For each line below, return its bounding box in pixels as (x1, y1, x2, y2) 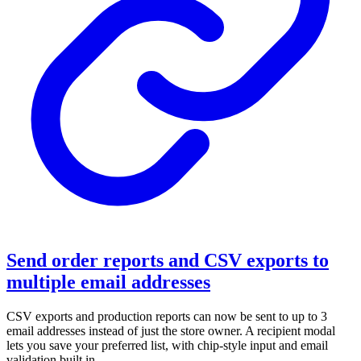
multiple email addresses (6, 272, 210, 293)
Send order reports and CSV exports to (6, 250, 329, 272)
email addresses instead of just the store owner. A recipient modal (6, 323, 335, 338)
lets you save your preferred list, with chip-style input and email (6, 338, 328, 352)
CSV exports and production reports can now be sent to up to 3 (6, 309, 327, 323)
